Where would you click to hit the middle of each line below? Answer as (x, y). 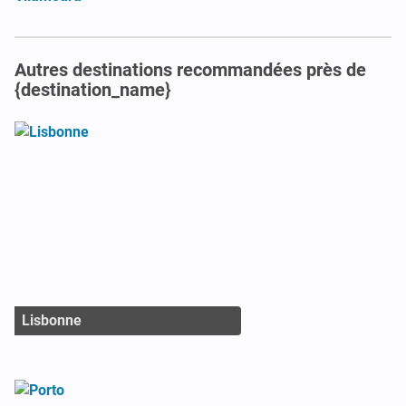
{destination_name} (93, 89)
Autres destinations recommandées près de (190, 69)
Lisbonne (52, 320)
